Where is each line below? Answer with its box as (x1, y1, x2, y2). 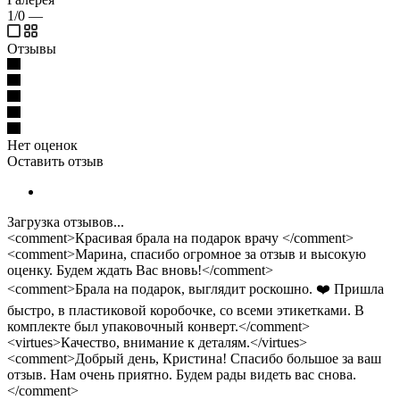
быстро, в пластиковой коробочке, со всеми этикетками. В (7, 302, 364, 318)
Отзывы (7, 40, 56, 56)
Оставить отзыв (7, 153, 104, 169)
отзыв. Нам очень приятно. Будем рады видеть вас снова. (7, 366, 356, 382)
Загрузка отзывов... (7, 213, 124, 229)
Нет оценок (7, 137, 78, 153)
